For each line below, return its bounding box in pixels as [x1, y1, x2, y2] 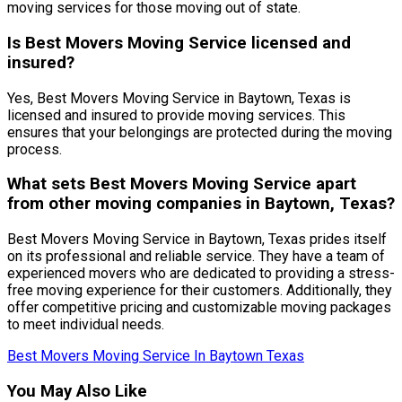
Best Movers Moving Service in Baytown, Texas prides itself [7, 230, 387, 248]
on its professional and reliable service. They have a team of [7, 247, 385, 265]
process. [7, 140, 62, 158]
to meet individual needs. [7, 315, 164, 333]
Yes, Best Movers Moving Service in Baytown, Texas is [7, 89, 351, 107]
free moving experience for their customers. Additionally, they [7, 281, 392, 299]
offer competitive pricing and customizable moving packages [7, 298, 391, 316]
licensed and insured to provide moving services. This [7, 106, 345, 124]
